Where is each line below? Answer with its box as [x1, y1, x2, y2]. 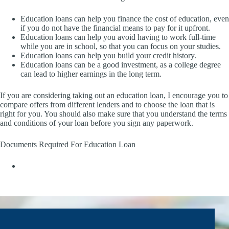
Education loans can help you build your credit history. [20, 51, 196, 60]
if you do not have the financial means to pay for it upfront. [20, 24, 210, 32]
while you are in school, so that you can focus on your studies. [20, 42, 221, 51]
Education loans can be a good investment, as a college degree [20, 60, 221, 69]
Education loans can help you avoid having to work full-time [20, 33, 216, 41]
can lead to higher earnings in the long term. [20, 70, 162, 78]
